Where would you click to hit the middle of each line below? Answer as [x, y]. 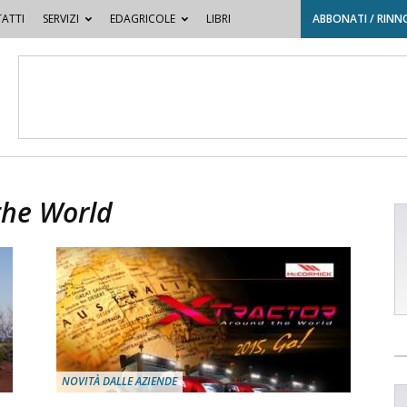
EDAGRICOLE [142, 19]
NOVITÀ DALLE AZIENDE [119, 381]
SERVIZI [60, 19]
